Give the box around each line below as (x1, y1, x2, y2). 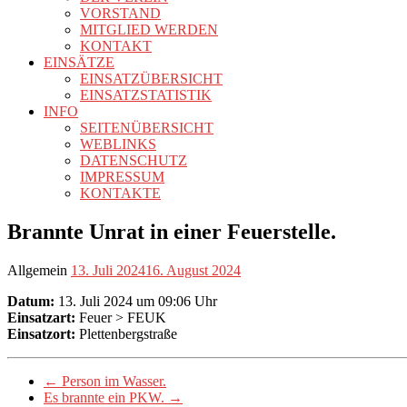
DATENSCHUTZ (80, 152, 187, 168)
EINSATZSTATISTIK (80, 86, 212, 103)
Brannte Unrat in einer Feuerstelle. (7, 219, 336, 243)
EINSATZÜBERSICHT (80, 70, 223, 86)
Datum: (7, 293, 55, 309)
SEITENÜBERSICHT (80, 119, 213, 135)
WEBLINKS (80, 135, 156, 152)
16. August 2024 (145, 262, 241, 278)
